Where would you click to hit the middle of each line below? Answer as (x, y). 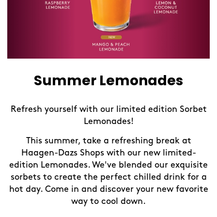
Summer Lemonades (108, 81)
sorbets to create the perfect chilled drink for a (108, 177)
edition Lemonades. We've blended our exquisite (108, 165)
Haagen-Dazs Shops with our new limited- (108, 153)
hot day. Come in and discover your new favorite (108, 189)
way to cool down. (108, 201)
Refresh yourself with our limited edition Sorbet (108, 109)
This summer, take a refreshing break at (108, 141)
